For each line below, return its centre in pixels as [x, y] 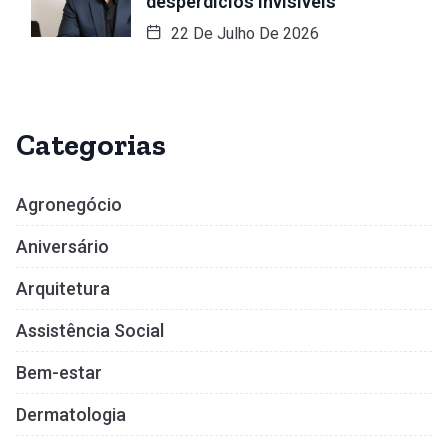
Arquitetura [63, 288]
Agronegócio [69, 204]
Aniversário [62, 246]
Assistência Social [90, 330]
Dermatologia [71, 414]
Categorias [91, 144]
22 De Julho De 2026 [243, 33]
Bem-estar [59, 372]
